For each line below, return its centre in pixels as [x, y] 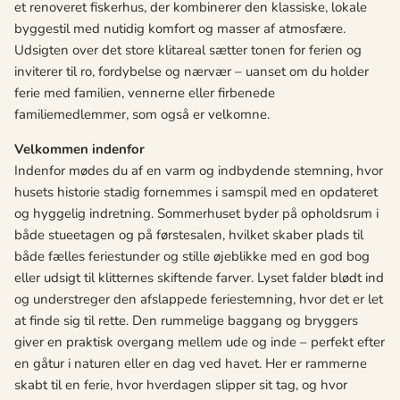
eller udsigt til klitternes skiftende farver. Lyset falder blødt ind [199, 278]
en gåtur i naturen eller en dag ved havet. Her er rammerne [191, 364]
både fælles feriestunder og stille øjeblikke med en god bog [192, 257]
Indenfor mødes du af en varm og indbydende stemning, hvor [199, 171]
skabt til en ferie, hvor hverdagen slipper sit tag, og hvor [181, 385]
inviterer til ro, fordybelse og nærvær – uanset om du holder [192, 72]
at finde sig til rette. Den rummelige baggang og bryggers [186, 321]
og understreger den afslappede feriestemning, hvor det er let [199, 300]
